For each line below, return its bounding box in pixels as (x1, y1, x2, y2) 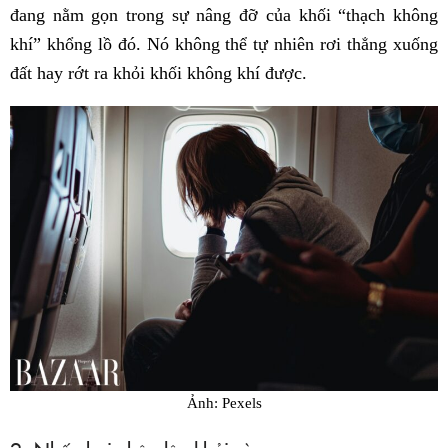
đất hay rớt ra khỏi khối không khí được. (10, 63, 307, 84)
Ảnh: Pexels (186, 394, 262, 412)
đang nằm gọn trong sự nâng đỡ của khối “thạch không (10, 5, 438, 26)
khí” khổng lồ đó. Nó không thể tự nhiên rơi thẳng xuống (10, 34, 438, 55)
